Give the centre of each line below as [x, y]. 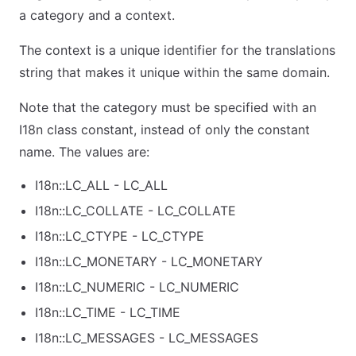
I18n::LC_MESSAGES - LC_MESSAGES [147, 338]
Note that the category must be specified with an [168, 107]
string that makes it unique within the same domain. [174, 72]
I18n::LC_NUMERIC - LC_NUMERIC [137, 287]
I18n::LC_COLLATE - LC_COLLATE [135, 211]
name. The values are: [84, 152]
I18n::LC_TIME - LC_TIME [108, 312]
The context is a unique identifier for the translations [177, 50]
